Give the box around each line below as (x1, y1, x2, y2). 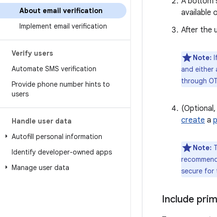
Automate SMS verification (12, 64, 96, 73)
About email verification (19, 6, 103, 15)
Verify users (12, 49, 53, 58)
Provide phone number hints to (12, 80, 110, 89)
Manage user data (12, 163, 69, 172)
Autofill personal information (12, 132, 102, 141)
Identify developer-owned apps (12, 148, 112, 156)
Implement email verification (19, 22, 107, 31)
